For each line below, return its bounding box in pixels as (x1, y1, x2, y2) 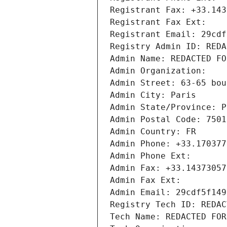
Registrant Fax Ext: (110, 17, 206, 27)
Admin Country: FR (110, 127, 196, 137)
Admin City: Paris (110, 90, 196, 100)
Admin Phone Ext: (110, 151, 191, 161)
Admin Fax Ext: (110, 175, 181, 185)
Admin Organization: (110, 66, 211, 76)
